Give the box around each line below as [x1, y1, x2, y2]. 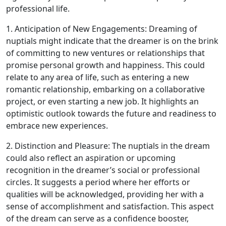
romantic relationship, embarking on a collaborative [6, 84, 205, 95]
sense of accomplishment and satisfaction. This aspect [6, 201, 214, 212]
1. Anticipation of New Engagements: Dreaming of [6, 23, 197, 34]
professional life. [6, 3, 70, 14]
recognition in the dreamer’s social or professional [6, 164, 200, 176]
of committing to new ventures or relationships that [6, 47, 205, 59]
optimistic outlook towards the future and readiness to [6, 108, 216, 119]
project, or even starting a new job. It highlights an [6, 96, 199, 107]
